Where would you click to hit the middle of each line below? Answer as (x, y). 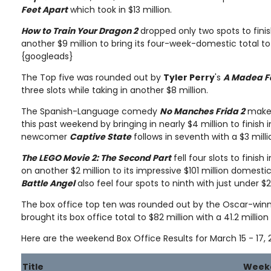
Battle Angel (48, 184)
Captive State (100, 137)
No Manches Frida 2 (202, 112)
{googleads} (47, 57)
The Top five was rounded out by (92, 78)
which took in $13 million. (120, 10)
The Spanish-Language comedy (90, 112)
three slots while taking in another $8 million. (115, 90)
